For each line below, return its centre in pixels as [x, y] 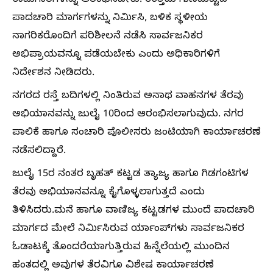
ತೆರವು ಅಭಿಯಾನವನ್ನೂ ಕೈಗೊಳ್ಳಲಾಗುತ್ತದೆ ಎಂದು [108, 193]
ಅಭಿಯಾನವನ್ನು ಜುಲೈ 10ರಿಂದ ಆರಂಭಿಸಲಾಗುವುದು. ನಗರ [128, 115]
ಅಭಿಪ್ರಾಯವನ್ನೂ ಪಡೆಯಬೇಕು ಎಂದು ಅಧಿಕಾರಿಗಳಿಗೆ [116, 55]
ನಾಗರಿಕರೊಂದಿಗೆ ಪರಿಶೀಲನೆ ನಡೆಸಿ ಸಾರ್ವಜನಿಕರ [108, 37]
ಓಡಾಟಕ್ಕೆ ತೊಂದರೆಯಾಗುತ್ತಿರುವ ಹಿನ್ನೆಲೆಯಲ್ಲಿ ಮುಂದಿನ [121, 248]
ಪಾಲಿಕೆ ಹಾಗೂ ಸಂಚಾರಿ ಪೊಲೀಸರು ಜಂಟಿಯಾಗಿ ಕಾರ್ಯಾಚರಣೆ [136, 133]
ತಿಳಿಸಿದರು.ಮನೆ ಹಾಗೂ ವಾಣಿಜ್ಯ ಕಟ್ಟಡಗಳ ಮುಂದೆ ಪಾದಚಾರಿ [133, 211]
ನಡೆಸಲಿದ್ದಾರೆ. [39, 152]
